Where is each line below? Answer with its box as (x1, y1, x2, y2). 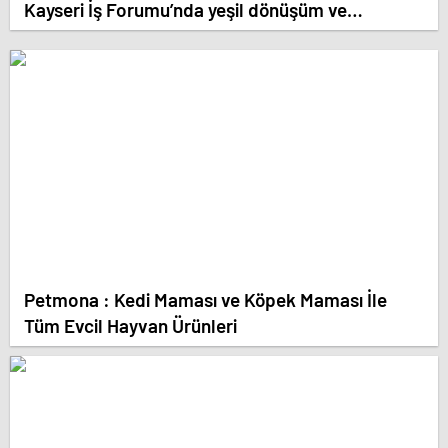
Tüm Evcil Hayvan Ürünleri (24, 313, 237, 337)
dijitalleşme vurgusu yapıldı (24, 23, 248, 47)
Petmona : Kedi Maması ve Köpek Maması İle (24, 287, 387, 311)
